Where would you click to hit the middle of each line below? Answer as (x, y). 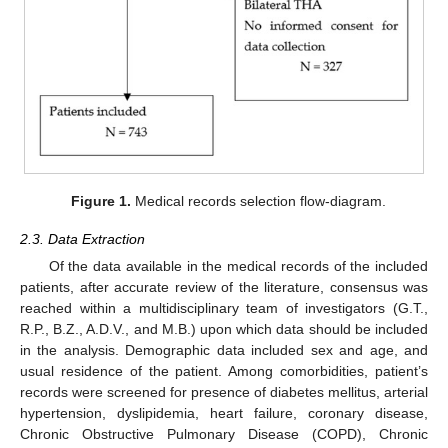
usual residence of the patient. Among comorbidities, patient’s (224, 370)
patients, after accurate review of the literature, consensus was (224, 286)
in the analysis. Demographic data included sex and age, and (224, 349)
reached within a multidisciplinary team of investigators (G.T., (224, 307)
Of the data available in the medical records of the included (238, 265)
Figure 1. (100, 200)
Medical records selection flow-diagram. (258, 200)
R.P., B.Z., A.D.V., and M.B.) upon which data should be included (224, 328)
